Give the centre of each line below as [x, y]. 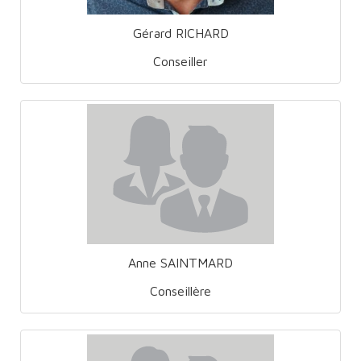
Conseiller [180, 61]
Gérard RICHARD [180, 33]
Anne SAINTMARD [180, 263]
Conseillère [180, 291]
